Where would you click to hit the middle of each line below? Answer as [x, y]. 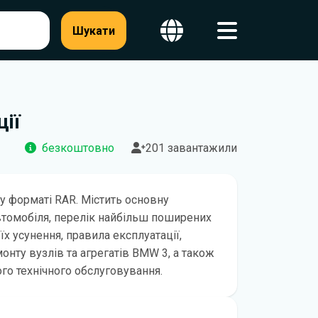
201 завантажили [191, 148]
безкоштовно [78, 148]
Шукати [94, 31]
